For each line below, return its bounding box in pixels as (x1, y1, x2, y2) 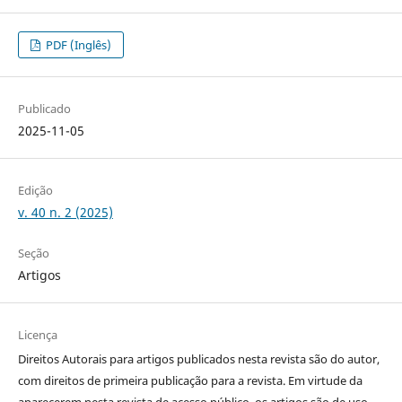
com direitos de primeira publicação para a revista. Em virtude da (17, 372, 363, 389)
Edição (17, 182, 53, 199)
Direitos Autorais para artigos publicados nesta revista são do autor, (17, 351, 380, 368)
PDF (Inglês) (43, 37, 112, 54)
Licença (17, 327, 57, 344)
